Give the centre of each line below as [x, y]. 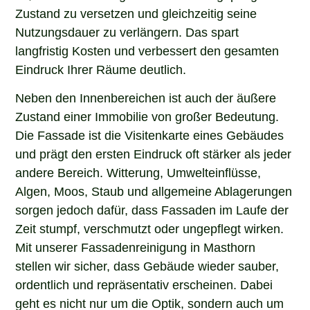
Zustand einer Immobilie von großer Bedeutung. [147, 116]
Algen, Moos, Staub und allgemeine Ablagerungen [154, 191]
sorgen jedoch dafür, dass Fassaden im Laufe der [152, 209]
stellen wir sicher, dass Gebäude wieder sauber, [147, 265]
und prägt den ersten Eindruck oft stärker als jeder [154, 153]
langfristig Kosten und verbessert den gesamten [147, 49]
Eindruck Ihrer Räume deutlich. [101, 68]
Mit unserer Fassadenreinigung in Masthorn [136, 247]
